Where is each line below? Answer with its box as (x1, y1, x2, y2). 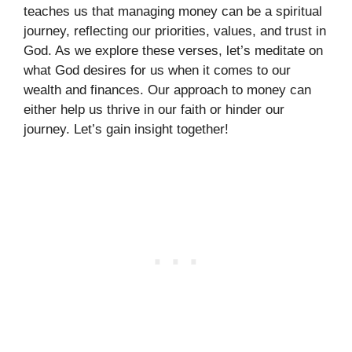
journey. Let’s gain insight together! (24, 122, 229, 137)
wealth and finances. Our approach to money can (24, 82, 311, 97)
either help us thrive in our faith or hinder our (24, 102, 284, 117)
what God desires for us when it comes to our (24, 63, 291, 78)
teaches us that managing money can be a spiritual (24, 4, 322, 19)
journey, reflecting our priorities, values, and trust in (24, 24, 326, 38)
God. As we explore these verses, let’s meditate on (24, 43, 323, 58)
